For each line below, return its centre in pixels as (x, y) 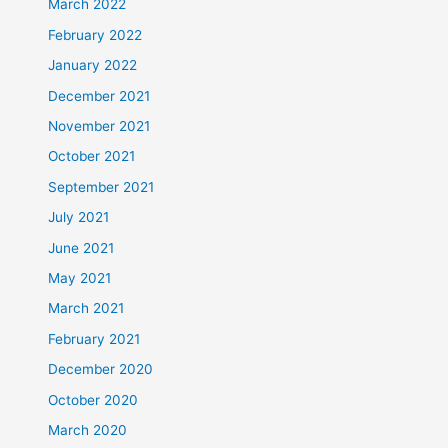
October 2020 (93, 399)
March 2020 (88, 429)
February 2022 (95, 34)
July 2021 (79, 217)
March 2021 (86, 308)
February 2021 (94, 338)
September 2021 (101, 186)
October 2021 (92, 156)
